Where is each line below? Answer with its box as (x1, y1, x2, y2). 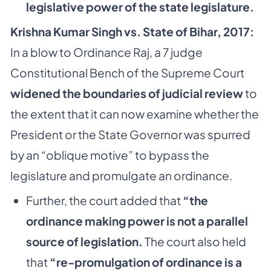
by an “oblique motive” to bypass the (10, 147, 209, 162)
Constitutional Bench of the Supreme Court (10, 65, 244, 80)
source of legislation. (25, 233, 143, 249)
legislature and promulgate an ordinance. (10, 168, 232, 183)
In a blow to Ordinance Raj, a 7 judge (10, 44, 203, 59)
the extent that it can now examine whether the (10, 106, 259, 121)
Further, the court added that (25, 192, 183, 207)
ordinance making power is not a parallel (25, 213, 248, 228)
